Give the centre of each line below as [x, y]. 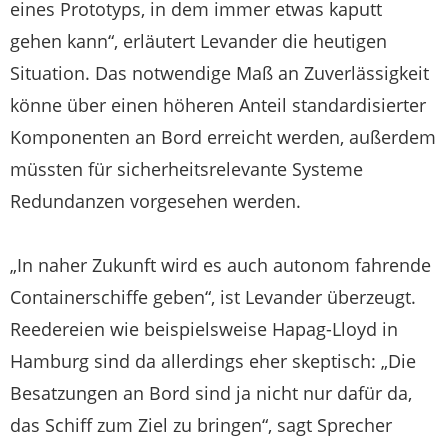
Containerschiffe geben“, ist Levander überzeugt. [213, 297]
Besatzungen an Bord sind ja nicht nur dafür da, [211, 393]
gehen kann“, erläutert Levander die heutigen [198, 41]
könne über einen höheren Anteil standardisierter [218, 105]
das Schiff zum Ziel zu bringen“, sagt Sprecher [201, 425]
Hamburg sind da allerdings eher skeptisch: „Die [213, 361]
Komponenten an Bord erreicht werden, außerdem [223, 137]
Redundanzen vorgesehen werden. [155, 201]
